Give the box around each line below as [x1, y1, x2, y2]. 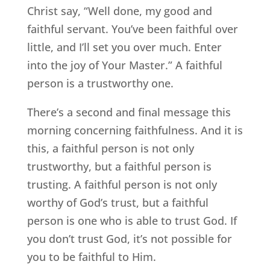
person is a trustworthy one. [27, 76, 174, 91]
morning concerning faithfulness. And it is [27, 123, 243, 138]
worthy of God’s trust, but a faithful [27, 195, 209, 210]
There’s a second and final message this [27, 105, 231, 120]
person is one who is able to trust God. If [27, 213, 237, 228]
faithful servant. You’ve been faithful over [27, 22, 238, 37]
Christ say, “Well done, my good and [27, 4, 212, 19]
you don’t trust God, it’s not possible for [27, 231, 232, 246]
